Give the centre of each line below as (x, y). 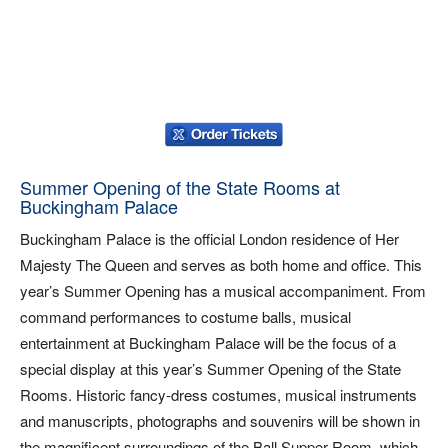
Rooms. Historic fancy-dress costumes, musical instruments (218, 394)
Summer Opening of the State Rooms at (180, 187)
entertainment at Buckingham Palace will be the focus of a (208, 342)
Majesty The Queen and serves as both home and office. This (221, 264)
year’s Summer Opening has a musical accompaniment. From (223, 290)
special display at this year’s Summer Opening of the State (210, 368)
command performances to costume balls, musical (185, 316)
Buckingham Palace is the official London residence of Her (209, 238)
